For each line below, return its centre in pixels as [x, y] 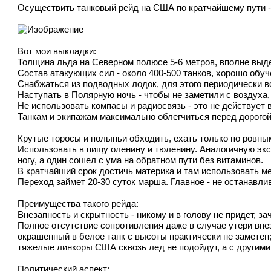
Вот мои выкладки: [57, 51]
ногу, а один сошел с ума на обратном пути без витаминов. [141, 160]
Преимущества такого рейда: [78, 204]
